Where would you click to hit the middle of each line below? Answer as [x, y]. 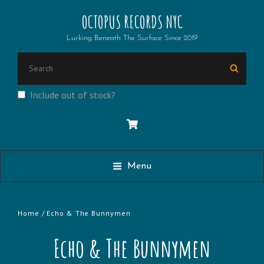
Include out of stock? [72, 95]
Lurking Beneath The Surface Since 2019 [132, 38]
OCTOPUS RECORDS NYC [132, 22]
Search [32, 60]
